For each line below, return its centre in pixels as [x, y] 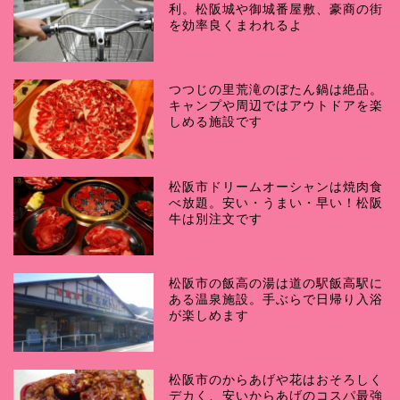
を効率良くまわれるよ [236, 26]
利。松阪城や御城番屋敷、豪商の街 [276, 10]
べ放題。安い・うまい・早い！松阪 [276, 203]
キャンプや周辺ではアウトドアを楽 [276, 106]
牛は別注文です [216, 219]
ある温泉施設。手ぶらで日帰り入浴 [276, 299]
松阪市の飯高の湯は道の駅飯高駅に [276, 283]
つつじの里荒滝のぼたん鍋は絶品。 [276, 90]
